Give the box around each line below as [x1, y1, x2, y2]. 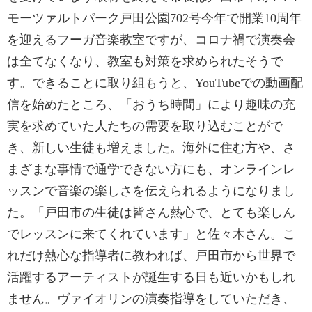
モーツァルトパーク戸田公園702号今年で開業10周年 [7, 11, 302, 25]
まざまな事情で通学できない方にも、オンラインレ [7, 162, 295, 176]
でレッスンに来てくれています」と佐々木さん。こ [7, 227, 295, 241]
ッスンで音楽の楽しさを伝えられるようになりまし [7, 184, 295, 198]
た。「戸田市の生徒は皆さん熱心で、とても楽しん [7, 205, 295, 219]
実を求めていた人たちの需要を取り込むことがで [7, 119, 283, 133]
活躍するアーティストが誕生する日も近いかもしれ [7, 270, 295, 284]
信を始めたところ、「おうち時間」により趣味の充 [7, 97, 295, 111]
